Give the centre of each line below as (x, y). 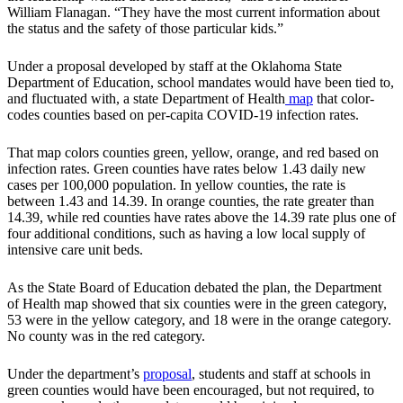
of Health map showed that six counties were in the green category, (197, 304)
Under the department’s (75, 374)
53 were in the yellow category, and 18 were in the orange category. (199, 320)
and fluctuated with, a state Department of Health (146, 99)
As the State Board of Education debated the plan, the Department (194, 288)
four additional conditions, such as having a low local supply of (186, 234)
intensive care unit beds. (75, 250)
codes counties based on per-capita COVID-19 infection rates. (183, 115)
